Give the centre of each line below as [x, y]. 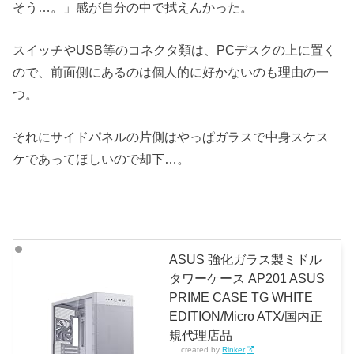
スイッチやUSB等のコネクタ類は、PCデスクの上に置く [175, 49]
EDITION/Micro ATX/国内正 [246, 316]
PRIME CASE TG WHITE [241, 297]
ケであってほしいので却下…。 [102, 159]
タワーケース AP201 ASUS [247, 278]
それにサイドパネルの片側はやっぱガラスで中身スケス [171, 137]
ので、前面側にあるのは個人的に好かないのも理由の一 [171, 72]
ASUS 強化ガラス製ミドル [246, 259]
